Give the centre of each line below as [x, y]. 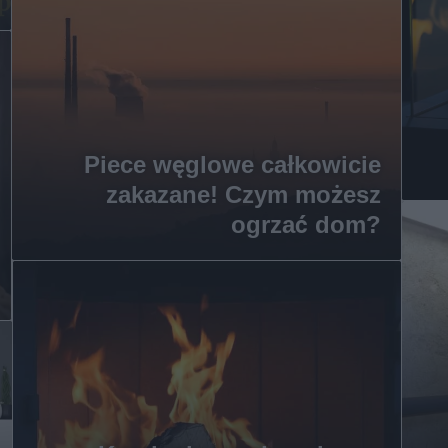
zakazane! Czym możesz [243, 194]
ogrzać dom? [305, 224]
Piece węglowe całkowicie [232, 164]
